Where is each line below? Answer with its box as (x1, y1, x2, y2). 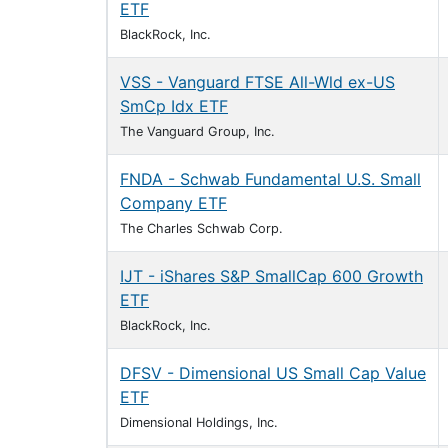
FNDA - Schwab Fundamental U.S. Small (120, 169, 421, 189)
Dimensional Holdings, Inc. (120, 415, 278, 430)
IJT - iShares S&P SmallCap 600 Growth (120, 266, 423, 286)
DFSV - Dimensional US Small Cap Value (120, 363, 426, 383)
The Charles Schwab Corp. (120, 221, 283, 236)
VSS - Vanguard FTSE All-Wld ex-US (120, 72, 395, 92)
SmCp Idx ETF (120, 96, 228, 116)
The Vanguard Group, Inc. (120, 124, 275, 139)
